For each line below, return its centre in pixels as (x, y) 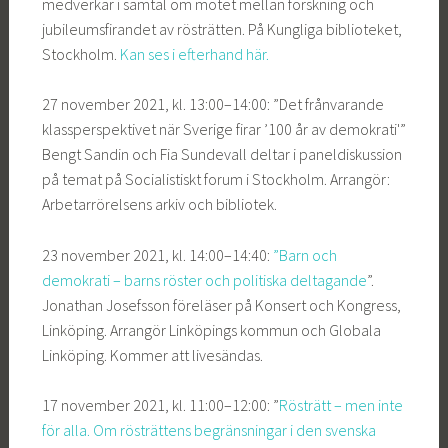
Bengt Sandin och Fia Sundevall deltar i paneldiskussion (221, 154)
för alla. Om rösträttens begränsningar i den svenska (208, 430)
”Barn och (304, 254)
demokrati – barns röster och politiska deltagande (204, 279)
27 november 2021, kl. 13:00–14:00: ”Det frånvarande (212, 104)
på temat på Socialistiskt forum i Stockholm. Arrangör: (215, 179)
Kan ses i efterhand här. (194, 53)
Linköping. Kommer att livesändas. (152, 354)
